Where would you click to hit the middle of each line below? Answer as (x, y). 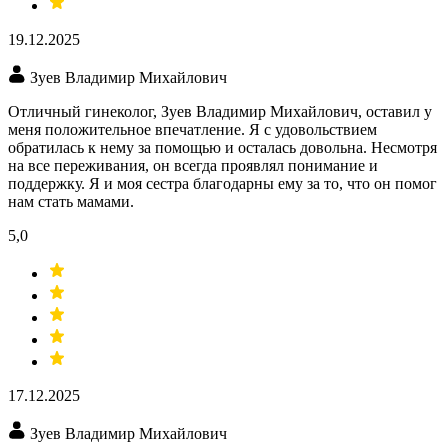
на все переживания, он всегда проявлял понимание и (193, 166)
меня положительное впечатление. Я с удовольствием (192, 130)
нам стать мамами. (71, 202)
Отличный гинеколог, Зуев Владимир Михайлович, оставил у (220, 112)
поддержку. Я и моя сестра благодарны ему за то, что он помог (222, 184)
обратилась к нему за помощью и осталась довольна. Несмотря (222, 148)
